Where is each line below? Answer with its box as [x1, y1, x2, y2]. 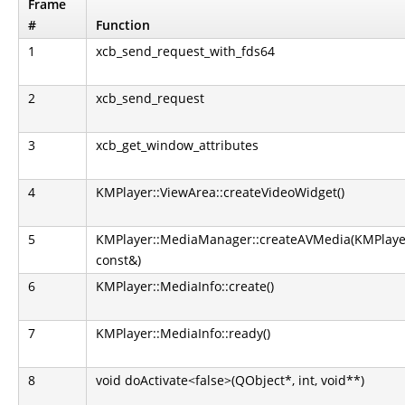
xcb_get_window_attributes [96, 137, 259, 154]
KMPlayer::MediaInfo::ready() [96, 325, 270, 342]
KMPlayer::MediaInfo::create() [96, 278, 274, 295]
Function [96, 16, 150, 33]
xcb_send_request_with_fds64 [96, 42, 275, 60]
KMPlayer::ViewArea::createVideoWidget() [96, 184, 344, 201]
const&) [96, 251, 141, 268]
